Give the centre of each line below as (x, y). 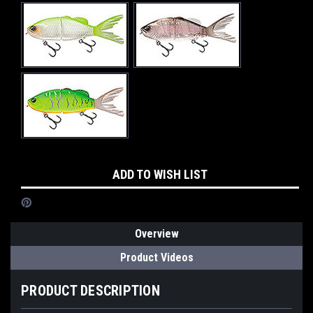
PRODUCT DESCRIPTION (90, 290)
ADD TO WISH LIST (160, 174)
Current (37, 169)
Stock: (34, 184)
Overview (156, 233)
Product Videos (156, 257)
